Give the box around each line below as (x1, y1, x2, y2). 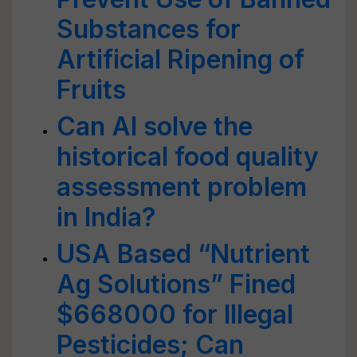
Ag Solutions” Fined (57, 269, 296, 300)
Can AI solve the (57, 111, 253, 142)
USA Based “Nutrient (57, 238, 310, 269)
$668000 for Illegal (57, 299, 293, 330)
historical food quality (57, 141, 319, 172)
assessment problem (57, 171, 307, 202)
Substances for (57, 14, 241, 45)
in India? (57, 202, 156, 233)
